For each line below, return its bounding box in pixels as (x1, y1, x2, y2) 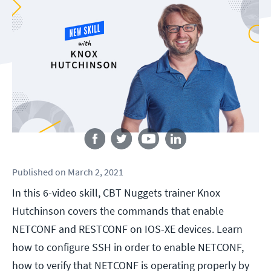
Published (12, 166, 53, 178)
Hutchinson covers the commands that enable (12, 204, 224, 218)
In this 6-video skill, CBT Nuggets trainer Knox (12, 186, 220, 200)
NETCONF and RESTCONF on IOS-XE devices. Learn (12, 222, 243, 237)
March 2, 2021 (68, 166, 123, 178)
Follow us (118, 116, 153, 127)
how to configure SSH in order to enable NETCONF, (12, 240, 244, 255)
